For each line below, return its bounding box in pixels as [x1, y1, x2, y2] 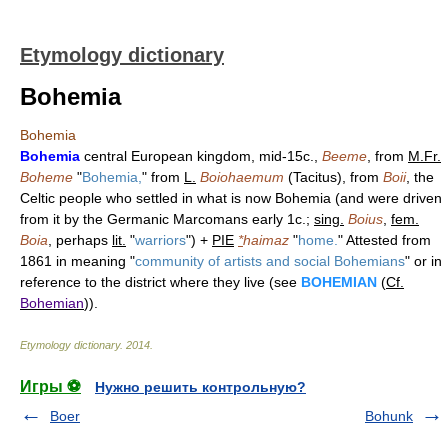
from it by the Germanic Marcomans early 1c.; [20, 211, 314, 227]
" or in [405, 253, 442, 269]
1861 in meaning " [20, 253, 135, 269]
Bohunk [365, 408, 413, 424]
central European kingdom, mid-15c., [80, 148, 322, 164]
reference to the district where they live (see [20, 274, 301, 290]
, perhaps [48, 232, 112, 248]
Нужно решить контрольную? [95, 379, 306, 395]
